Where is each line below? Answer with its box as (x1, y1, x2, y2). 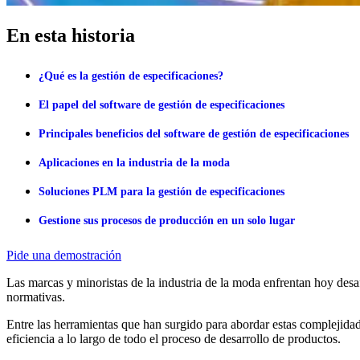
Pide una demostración (6, 248, 121, 263)
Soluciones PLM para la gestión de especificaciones (39, 186, 284, 198)
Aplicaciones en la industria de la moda (39, 157, 230, 170)
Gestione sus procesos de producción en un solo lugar (39, 215, 295, 227)
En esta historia (6, 24, 135, 46)
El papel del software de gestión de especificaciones (39, 99, 284, 112)
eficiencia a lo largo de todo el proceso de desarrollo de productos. (6, 332, 341, 346)
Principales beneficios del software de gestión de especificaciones (39, 128, 349, 141)
